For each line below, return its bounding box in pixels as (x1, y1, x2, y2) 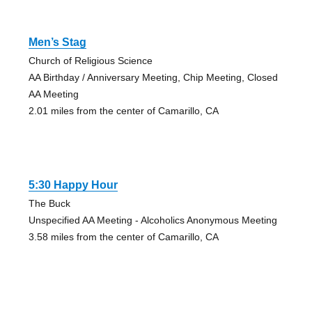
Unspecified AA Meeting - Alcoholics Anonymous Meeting (28, 214, 277, 226)
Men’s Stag (28, 36, 86, 49)
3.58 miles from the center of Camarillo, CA (28, 231, 219, 243)
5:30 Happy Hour (28, 179, 118, 192)
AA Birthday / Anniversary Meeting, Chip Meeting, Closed (28, 72, 278, 84)
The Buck (28, 198, 70, 210)
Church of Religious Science (28, 55, 153, 67)
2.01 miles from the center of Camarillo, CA (28, 105, 219, 117)
